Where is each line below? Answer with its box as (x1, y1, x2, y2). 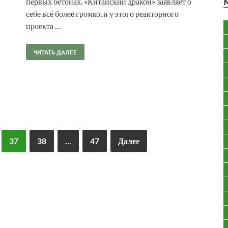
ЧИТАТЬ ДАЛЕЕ (34, 47, 77, 56)
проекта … (26, 20, 61, 31)
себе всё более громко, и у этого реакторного (26, 8, 179, 18)
